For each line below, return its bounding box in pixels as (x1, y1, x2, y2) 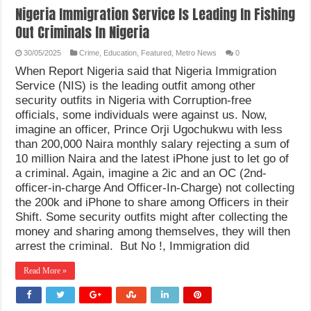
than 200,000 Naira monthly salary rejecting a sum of (15, 137, 290, 151)
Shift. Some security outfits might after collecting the (15, 210, 288, 224)
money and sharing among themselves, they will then (15, 224, 291, 238)
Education (103, 48, 137, 57)
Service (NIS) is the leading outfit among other (15, 78, 256, 92)
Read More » (24, 265, 67, 276)
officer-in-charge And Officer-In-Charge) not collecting (15, 180, 295, 194)
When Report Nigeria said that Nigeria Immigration (15, 64, 277, 78)
